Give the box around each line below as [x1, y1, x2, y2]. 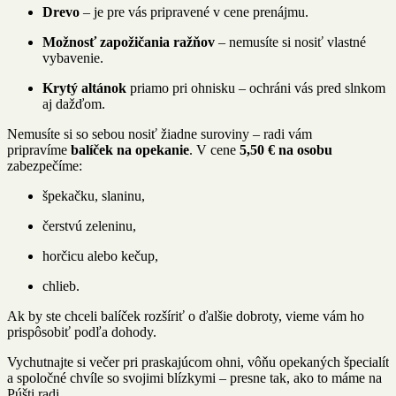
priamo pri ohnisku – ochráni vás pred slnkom [126, 80, 385, 96]
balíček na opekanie [67, 142, 189, 158]
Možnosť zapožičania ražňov [42, 34, 215, 50]
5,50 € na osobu [240, 142, 332, 158]
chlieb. [42, 278, 80, 294]
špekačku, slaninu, [42, 188, 145, 204]
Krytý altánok [42, 80, 126, 96]
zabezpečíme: [7, 158, 82, 174]
